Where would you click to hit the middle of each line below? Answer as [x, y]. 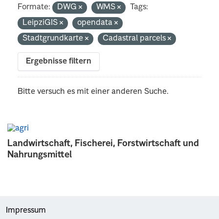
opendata [96, 23]
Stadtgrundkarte [54, 38]
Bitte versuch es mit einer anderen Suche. [93, 92]
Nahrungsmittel [40, 155]
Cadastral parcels [135, 38]
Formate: [34, 7]
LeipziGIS [41, 23]
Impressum [26, 210]
